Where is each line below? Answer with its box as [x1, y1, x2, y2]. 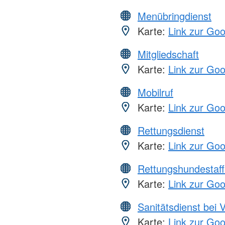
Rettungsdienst [138, 123, 204, 138]
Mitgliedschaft [138, 47, 199, 62]
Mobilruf [138, 85, 173, 100]
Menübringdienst [138, 9, 211, 24]
